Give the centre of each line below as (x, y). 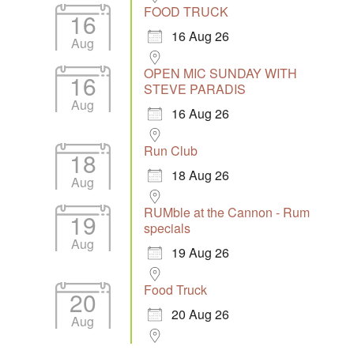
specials (167, 228)
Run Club (170, 151)
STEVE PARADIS (194, 89)
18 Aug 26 (200, 175)
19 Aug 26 (200, 252)
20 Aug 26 (200, 314)
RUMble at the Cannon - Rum (226, 212)
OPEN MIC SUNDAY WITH (220, 73)
